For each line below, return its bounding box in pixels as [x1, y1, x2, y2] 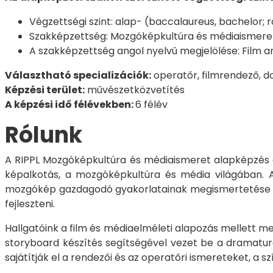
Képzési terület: [5, 82, 85, 97]
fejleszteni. [5, 196, 55, 211]
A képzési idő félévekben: [5, 97, 135, 112]
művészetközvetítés [85, 82, 185, 97]
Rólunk [5, 119, 82, 151]
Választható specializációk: [5, 68, 151, 82]
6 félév [135, 97, 168, 112]
